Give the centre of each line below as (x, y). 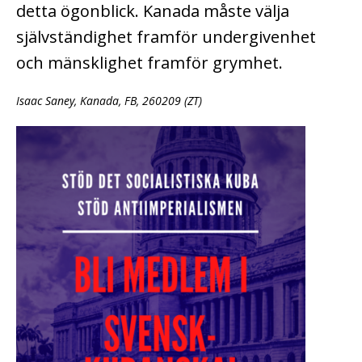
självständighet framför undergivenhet (166, 37)
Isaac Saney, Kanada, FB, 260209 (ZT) (109, 101)
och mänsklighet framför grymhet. (149, 63)
